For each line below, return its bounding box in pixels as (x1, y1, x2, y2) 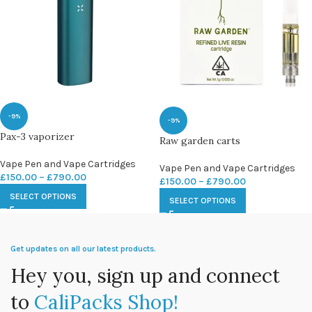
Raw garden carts (159, 134, 240, 147)
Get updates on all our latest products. (10, 243, 156, 253)
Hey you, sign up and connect (10, 263, 280, 288)
